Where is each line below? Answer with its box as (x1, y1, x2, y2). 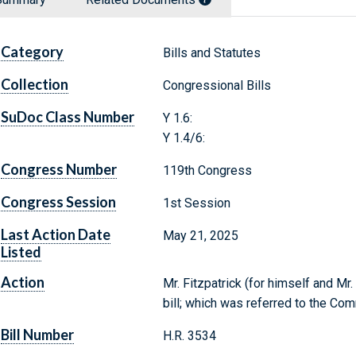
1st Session (162, 195, 230, 211)
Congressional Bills (162, 78, 271, 94)
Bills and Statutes (162, 45, 261, 61)
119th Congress (162, 163, 252, 179)
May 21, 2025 (162, 228, 238, 244)
